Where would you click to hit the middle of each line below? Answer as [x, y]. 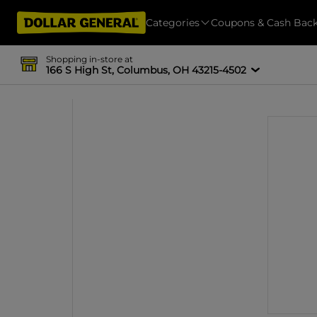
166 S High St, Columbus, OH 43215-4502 [146, 70]
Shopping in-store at [89, 59]
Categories [173, 22]
